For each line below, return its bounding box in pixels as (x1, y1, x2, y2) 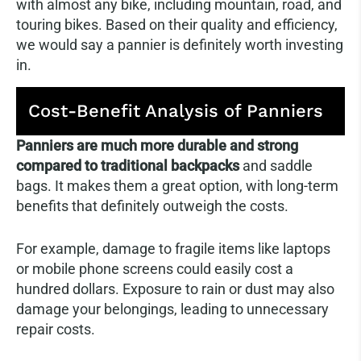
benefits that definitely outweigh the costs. (16, 197, 288, 215)
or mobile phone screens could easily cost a (16, 260, 293, 278)
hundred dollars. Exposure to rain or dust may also (16, 280, 334, 298)
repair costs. (16, 321, 95, 338)
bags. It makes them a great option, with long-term (16, 177, 338, 195)
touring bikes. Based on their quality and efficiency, (16, 16, 338, 34)
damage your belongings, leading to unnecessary (16, 301, 329, 318)
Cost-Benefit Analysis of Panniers (28, 101, 323, 122)
